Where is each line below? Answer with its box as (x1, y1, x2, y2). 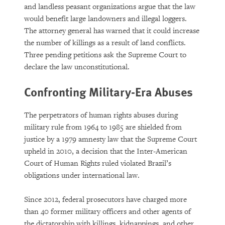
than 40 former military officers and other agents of (24, 207, 191, 216)
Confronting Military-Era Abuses (24, 83, 193, 100)
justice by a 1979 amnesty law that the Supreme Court (24, 135, 197, 144)
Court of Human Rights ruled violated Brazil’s (24, 159, 171, 168)
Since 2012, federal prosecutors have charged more (24, 195, 187, 204)
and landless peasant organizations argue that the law (24, 2, 195, 12)
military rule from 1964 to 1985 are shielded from (24, 123, 182, 132)
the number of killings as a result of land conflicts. (24, 38, 186, 48)
